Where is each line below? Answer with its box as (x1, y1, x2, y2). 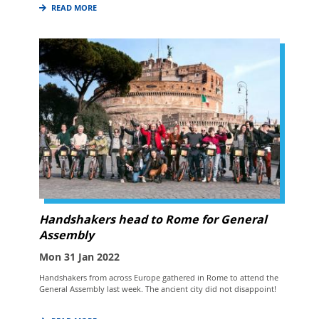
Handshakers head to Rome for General (39, 211, 268, 227)
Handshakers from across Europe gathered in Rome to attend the (39, 271, 279, 283)
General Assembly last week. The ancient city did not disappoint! (39, 283, 277, 294)
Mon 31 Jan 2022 (39, 250, 120, 264)
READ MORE (51, 2, 98, 14)
